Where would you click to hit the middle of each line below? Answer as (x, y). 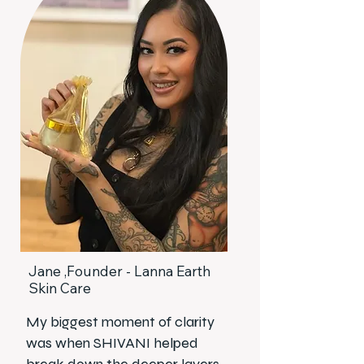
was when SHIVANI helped (112, 343)
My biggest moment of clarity (120, 322)
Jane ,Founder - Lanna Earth (119, 271)
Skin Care (61, 288)
